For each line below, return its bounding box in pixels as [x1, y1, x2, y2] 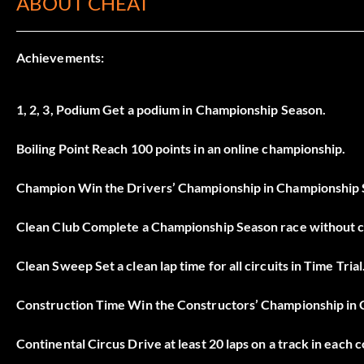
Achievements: [16, 49, 105, 65]
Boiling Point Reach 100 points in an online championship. [16, 140, 346, 156]
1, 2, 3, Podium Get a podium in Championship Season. [16, 101, 327, 117]
